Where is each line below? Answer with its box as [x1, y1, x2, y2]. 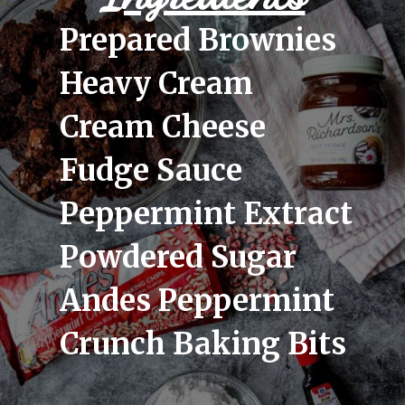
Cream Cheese [60, 108, 267, 146]
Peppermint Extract [60, 195, 353, 233]
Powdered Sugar [60, 239, 297, 277]
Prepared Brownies [60, 22, 337, 60]
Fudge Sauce [60, 152, 243, 190]
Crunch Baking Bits [60, 325, 347, 363]
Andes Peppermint [60, 282, 335, 320]
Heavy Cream [60, 65, 254, 103]
